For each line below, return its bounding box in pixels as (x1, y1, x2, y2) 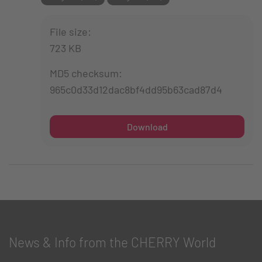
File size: (50, 25, 91, 38)
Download (126, 120, 168, 132)
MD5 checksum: (50, 66, 122, 80)
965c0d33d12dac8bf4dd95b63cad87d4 (50, 82, 222, 96)
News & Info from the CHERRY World (9, 234, 216, 251)
